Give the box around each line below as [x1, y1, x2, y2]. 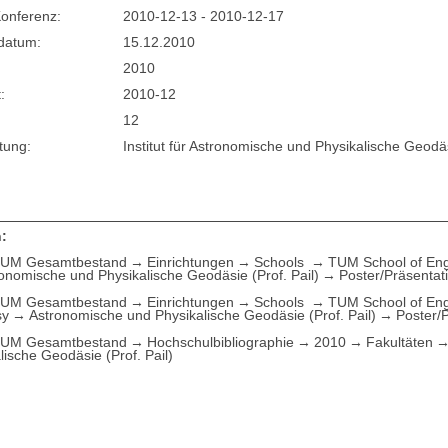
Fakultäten [366, 333, 434, 350]
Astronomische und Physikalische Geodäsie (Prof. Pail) [29, 306, 377, 323]
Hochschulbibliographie [147, 333, 295, 350]
